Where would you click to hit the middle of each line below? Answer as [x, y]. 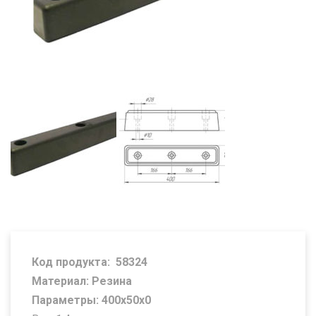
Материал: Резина [82, 281]
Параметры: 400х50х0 [91, 300]
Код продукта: [72, 262]
